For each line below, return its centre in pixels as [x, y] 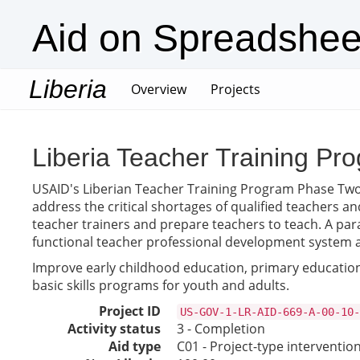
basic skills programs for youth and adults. [161, 285]
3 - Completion [221, 329]
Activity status [114, 329]
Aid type [135, 346]
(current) [213, 88]
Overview [159, 89]
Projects [235, 89]
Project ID [130, 311]
